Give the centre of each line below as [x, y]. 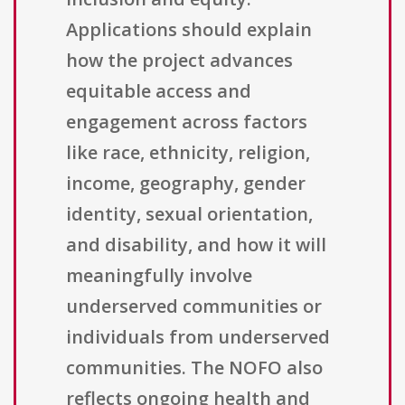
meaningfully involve [159, 276]
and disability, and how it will [196, 245]
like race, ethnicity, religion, [188, 153]
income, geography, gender [186, 184]
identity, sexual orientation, [189, 214]
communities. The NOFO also [194, 368]
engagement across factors [187, 122]
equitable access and [159, 91]
